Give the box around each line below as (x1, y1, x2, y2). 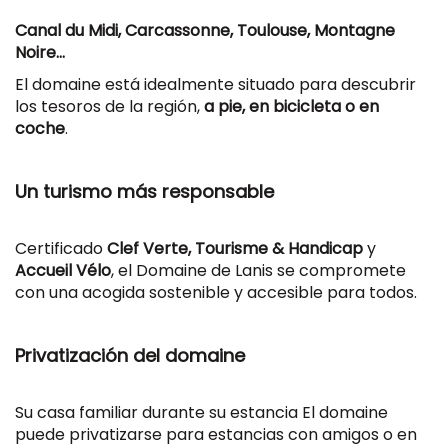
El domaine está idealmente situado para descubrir (15, 73, 416, 96)
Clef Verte (107, 237, 188, 260)
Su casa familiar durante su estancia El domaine (15, 401, 388, 424)
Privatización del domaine (15, 343, 245, 368)
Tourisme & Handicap (195, 237, 363, 260)
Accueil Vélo (15, 259, 111, 282)
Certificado (15, 237, 107, 260)
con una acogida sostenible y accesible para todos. (15, 281, 417, 304)
